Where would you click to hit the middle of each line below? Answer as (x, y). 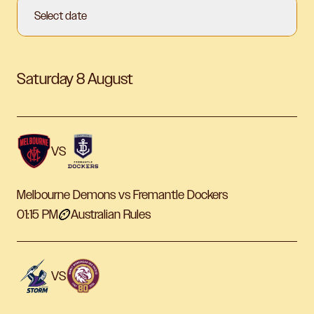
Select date (61, 16)
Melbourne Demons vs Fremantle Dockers (122, 195)
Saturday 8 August (75, 79)
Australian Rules (111, 215)
